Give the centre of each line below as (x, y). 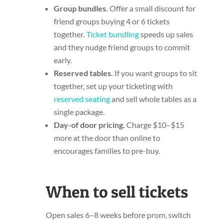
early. (62, 60)
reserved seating (82, 99)
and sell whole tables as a (153, 99)
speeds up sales (166, 34)
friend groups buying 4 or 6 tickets (111, 21)
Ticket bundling (112, 34)
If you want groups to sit (155, 73)
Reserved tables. (83, 73)
